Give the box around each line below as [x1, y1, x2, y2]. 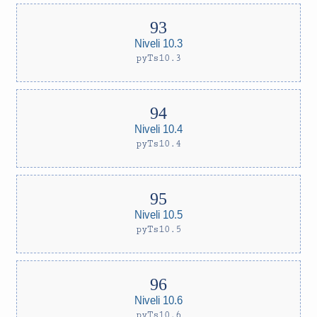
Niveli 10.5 [134, 207, 183, 221]
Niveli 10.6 [134, 293, 183, 306]
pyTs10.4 [136, 138, 181, 149]
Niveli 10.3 [134, 36, 183, 50]
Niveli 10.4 [134, 122, 183, 135]
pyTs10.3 [136, 52, 181, 64]
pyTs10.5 [136, 224, 181, 235]
